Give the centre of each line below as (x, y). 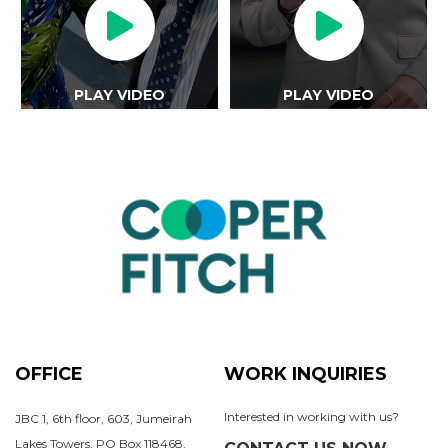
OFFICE (49, 374)
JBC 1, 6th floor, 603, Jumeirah (103, 419)
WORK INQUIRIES (305, 374)
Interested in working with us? (311, 417)
